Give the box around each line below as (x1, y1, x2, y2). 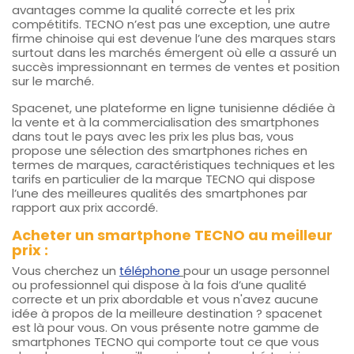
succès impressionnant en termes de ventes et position (12, 58, 340, 76)
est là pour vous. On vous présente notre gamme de (12, 319, 319, 337)
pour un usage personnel (183, 262, 330, 280)
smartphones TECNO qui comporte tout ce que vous (12, 333, 319, 351)
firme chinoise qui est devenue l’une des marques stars (12, 30, 336, 47)
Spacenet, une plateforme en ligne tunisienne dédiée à (12, 100, 335, 117)
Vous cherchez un (12, 262, 119, 280)
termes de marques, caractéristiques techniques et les (12, 156, 335, 174)
